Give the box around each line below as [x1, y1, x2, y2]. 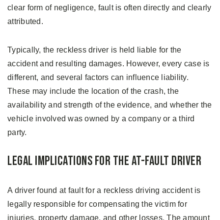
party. [7, 128, 27, 137]
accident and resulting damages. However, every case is [7, 59, 210, 68]
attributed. [7, 17, 43, 26]
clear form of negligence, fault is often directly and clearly [7, 3, 212, 12]
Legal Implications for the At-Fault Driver [7, 154, 201, 169]
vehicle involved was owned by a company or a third [7, 114, 195, 123]
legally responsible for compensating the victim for [7, 200, 187, 209]
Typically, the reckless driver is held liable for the [7, 46, 182, 55]
